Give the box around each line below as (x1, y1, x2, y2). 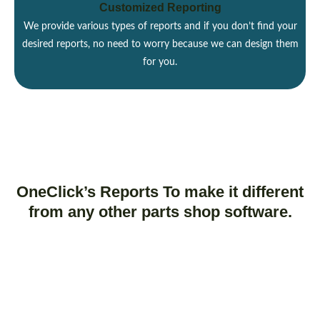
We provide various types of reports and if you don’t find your (23, 21, 297, 32)
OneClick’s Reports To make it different (16, 183, 304, 201)
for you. (143, 57, 177, 68)
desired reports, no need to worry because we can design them (21, 39, 299, 50)
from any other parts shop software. (28, 203, 292, 221)
